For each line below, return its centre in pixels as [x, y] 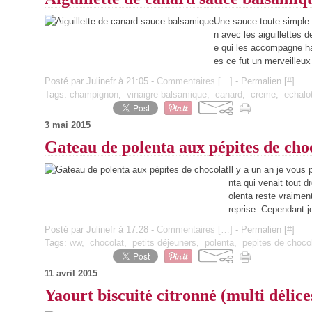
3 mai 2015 [68, 125]
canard [229, 94]
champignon [94, 94]
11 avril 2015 [71, 273]
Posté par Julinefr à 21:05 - [101, 81]
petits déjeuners [164, 243]
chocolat [107, 243]
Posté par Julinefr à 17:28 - [101, 229]
